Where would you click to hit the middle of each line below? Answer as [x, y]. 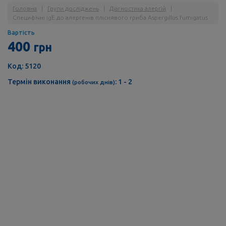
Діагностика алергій [138, 9]
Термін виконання [40, 82]
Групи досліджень [73, 9]
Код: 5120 [24, 66]
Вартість [21, 33]
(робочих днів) [94, 82]
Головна [25, 9]
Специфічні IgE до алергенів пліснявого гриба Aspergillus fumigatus [110, 18]
